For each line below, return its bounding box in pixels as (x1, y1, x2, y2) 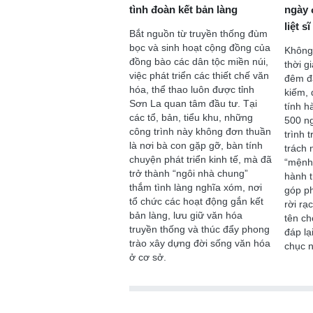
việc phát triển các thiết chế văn (129, 69, 269, 81)
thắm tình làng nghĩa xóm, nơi (129, 181, 262, 193)
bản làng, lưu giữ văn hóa (129, 209, 242, 221)
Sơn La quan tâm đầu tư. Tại (129, 97, 257, 109)
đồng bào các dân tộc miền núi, (129, 55, 268, 67)
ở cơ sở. (129, 251, 166, 263)
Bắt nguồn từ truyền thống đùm (129, 27, 268, 39)
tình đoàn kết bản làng (129, 3, 238, 15)
